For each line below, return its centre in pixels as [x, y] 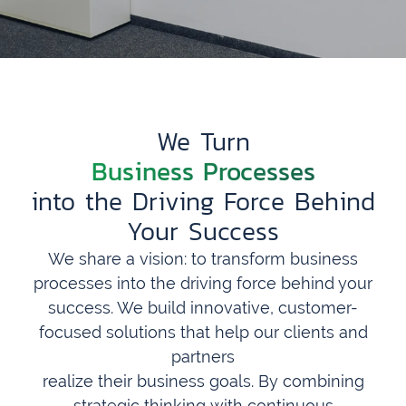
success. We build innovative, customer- [203, 308]
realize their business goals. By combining [203, 381]
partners [203, 357]
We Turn [203, 141]
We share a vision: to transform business [203, 259]
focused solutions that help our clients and [203, 332]
